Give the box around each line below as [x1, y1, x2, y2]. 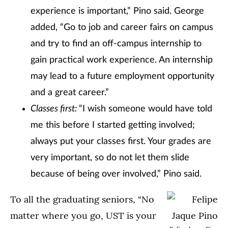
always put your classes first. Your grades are [31, 137, 211, 146]
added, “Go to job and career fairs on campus [31, 23, 213, 32]
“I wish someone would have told [79, 104, 212, 113]
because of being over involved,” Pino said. [31, 169, 202, 179]
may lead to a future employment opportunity [31, 72, 214, 81]
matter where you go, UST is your [10, 210, 156, 221]
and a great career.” [31, 88, 109, 97]
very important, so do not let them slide [31, 153, 189, 162]
